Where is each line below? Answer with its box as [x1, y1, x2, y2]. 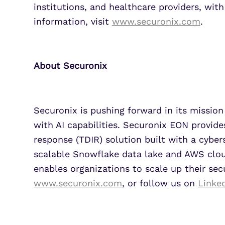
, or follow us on [122, 177, 198, 188]
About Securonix [34, 60, 107, 71]
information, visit [34, 16, 112, 27]
